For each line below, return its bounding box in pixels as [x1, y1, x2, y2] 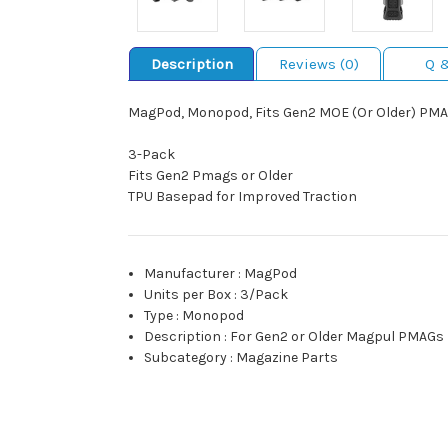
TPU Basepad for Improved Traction [128, 188, 357, 206]
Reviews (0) [278, 55, 359, 74]
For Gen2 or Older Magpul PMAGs [230, 328, 445, 346]
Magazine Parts [236, 349, 339, 367]
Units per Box [144, 286, 232, 304]
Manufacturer [144, 265, 236, 283]
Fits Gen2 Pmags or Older [128, 167, 293, 185]
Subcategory [144, 349, 228, 367]
